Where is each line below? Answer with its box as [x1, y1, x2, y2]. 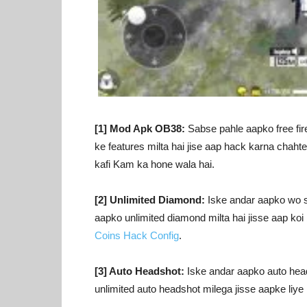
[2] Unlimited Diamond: [95, 193, 205, 206]
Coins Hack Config [95, 229, 179, 241]
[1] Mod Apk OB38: [95, 122, 185, 134]
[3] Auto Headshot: [95, 265, 184, 277]
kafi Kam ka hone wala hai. [95, 158, 214, 170]
